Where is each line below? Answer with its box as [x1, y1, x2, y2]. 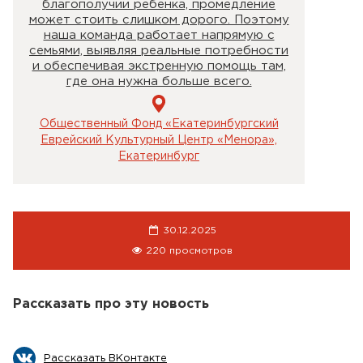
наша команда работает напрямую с [43, 29, 275, 41]
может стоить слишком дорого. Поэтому [28, 14, 289, 25]
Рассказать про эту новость [13, 298, 209, 310]
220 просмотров [143, 246, 233, 255]
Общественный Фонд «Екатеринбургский [39, 119, 279, 129]
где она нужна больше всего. [66, 75, 252, 87]
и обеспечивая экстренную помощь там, [32, 60, 286, 71]
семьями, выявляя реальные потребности [29, 45, 288, 56]
